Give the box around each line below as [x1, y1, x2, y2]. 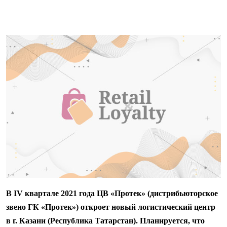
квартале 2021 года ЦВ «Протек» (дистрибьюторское [23, 189, 218, 198]
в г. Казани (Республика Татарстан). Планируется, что [6, 216, 205, 225]
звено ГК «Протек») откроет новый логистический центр [6, 203, 215, 212]
